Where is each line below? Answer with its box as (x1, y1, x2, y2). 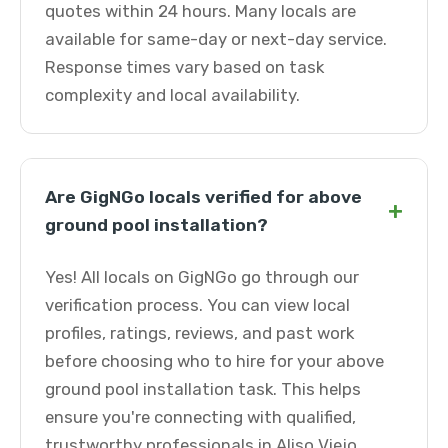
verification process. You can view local (45, 295, 350, 315)
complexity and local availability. (45, 85, 300, 105)
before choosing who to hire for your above (45, 351, 384, 371)
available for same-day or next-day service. (45, 29, 387, 49)
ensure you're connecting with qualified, (45, 407, 356, 427)
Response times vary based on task (45, 57, 324, 77)
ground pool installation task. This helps (45, 379, 361, 399)
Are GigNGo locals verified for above (45, 187, 362, 207)
